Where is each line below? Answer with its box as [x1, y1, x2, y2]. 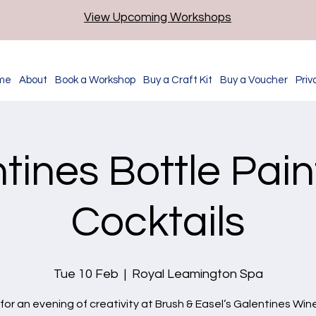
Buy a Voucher [219, 74, 288, 85]
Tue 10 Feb [53, 267, 119, 281]
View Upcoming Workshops [84, 11, 231, 24]
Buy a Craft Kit [142, 74, 212, 85]
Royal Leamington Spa [131, 267, 263, 281]
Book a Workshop [54, 74, 135, 85]
